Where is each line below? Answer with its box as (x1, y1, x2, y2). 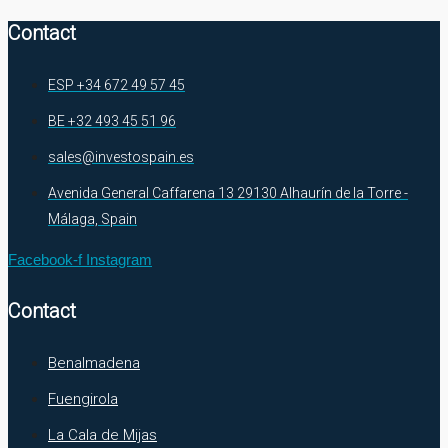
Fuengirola (48, 390, 118, 409)
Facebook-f (8, 251, 82, 269)
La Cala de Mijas (48, 426, 157, 445)
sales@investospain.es (48, 149, 194, 166)
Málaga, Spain (48, 211, 137, 228)
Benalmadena (48, 354, 140, 373)
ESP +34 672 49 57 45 (48, 77, 185, 94)
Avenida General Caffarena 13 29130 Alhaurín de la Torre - (48, 185, 408, 202)
